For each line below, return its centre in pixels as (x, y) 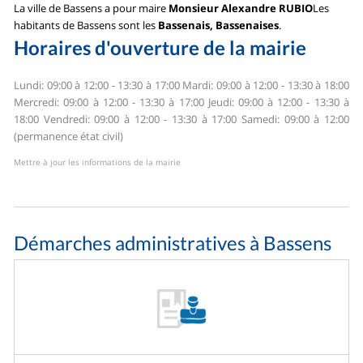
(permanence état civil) (69, 137)
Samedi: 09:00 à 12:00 (293, 120)
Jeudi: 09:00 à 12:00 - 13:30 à (276, 102)
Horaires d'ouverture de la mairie (160, 47)
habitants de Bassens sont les (86, 25)
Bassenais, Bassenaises (219, 25)
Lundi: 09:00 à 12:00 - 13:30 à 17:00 (97, 85)
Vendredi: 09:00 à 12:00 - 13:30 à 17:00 (138, 120)
